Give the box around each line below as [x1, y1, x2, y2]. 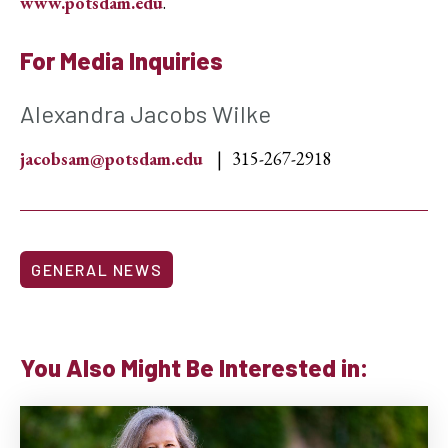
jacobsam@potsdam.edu [20, 147, 203, 171]
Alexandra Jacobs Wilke [20, 99, 271, 129]
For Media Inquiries [20, 46, 223, 76]
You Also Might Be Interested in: [20, 353, 369, 383]
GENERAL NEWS [31, 260, 163, 280]
